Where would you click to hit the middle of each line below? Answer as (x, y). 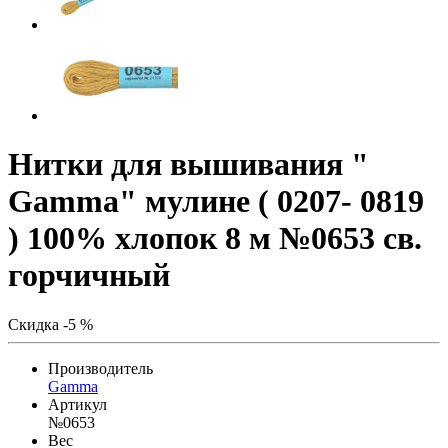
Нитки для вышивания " (188, 164)
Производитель (100, 368)
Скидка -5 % (50, 324)
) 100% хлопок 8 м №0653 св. (215, 238)
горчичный (89, 275)
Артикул (77, 404)
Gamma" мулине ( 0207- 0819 (216, 201)
